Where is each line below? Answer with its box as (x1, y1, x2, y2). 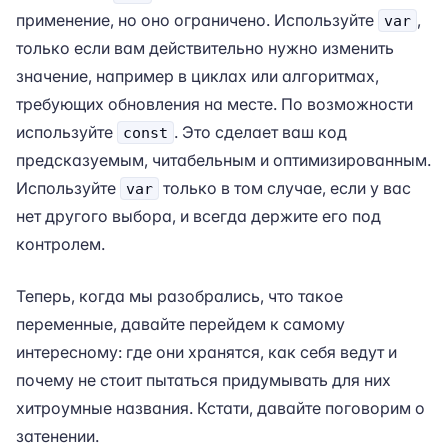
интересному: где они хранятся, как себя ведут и (16, 342, 397, 362)
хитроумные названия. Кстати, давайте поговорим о (16, 398, 425, 418)
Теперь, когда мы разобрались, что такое (16, 286, 343, 306)
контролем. (16, 234, 105, 254)
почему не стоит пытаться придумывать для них (16, 370, 391, 390)
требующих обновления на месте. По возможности (16, 94, 413, 114)
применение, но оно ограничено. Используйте (16, 10, 378, 30)
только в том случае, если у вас (159, 178, 411, 198)
